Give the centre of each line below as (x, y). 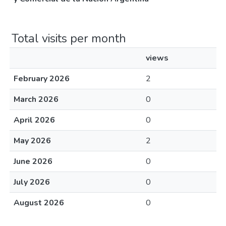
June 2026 (33, 161)
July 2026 (32, 182)
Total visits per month (69, 38)
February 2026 (42, 79)
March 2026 (36, 99)
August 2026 (39, 203)
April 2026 (34, 120)
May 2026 (32, 141)
